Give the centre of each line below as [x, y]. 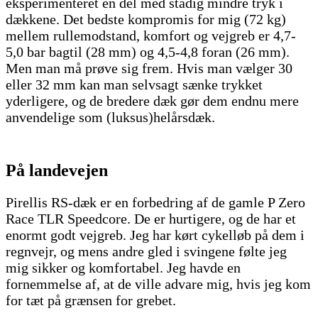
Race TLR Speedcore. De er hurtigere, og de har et [151, 218]
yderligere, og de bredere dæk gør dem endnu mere [152, 100]
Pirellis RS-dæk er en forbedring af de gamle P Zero [155, 202]
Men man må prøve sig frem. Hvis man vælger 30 [149, 68]
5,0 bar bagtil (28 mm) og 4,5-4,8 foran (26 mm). [148, 51]
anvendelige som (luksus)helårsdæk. [110, 117]
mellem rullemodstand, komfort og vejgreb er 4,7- [151, 35]
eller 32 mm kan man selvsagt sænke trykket [134, 84]
